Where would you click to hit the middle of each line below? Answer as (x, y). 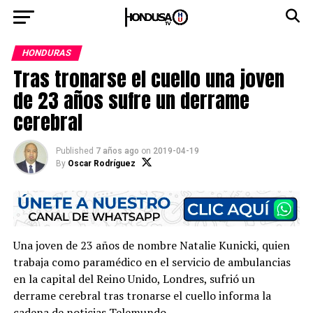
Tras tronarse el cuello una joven (148, 79)
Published (74, 151)
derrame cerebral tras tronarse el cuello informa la (142, 296)
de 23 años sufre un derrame (131, 100)
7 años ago (117, 151)
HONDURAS (46, 53)
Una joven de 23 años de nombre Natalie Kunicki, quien (151, 246)
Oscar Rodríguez (101, 163)
